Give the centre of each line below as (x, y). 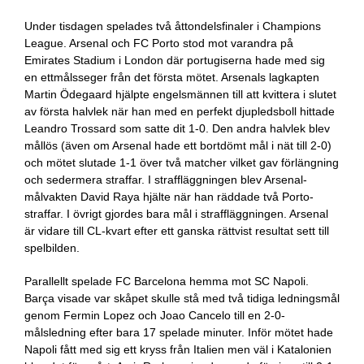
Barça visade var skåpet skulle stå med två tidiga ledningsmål (182, 298)
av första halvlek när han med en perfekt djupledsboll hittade (180, 111)
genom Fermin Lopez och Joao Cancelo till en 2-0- (155, 315)
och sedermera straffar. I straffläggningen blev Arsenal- (166, 180)
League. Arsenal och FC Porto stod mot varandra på (159, 43)
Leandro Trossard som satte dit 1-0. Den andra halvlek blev (177, 128)
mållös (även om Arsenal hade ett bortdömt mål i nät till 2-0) (178, 145)
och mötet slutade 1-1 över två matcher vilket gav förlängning (182, 162)
